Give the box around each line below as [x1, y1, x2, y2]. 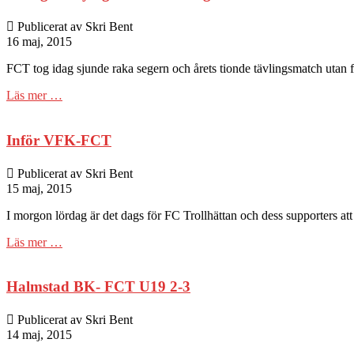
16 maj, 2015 [6, 35, 72, 49]
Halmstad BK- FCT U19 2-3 [6, 278, 190, 296]
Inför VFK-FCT [6, 131, 111, 149]
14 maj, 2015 [6, 328, 72, 341]
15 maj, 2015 [6, 181, 72, 195]
